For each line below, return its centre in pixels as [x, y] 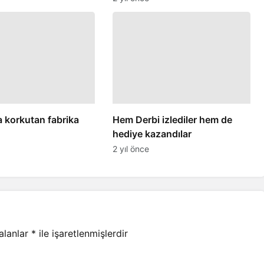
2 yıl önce [131, 149]
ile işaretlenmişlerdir [82, 234]
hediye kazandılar [152, 134]
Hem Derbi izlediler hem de [172, 120]
